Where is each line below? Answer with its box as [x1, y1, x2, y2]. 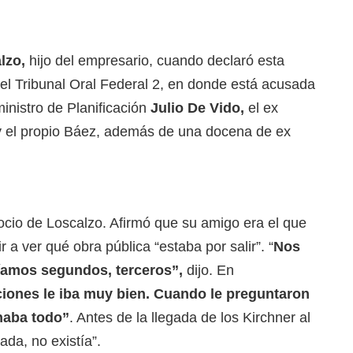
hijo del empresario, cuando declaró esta [25, 53, 284, 69]
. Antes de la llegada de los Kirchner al [69, 310, 310, 326]
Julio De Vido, [147, 100, 248, 117]
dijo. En [187, 262, 234, 279]
